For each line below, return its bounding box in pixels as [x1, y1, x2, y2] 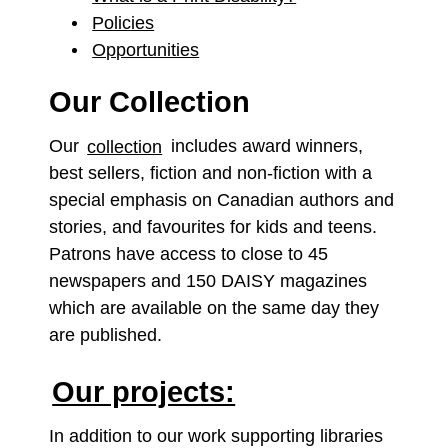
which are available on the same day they [48, 298, 379, 319]
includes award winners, [165, 136, 363, 157]
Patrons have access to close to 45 [48, 244, 328, 265]
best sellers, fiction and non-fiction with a [48, 163, 372, 184]
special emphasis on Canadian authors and [48, 190, 394, 211]
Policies [92, 12, 155, 33]
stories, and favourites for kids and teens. [48, 217, 377, 238]
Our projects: [52, 375, 236, 408]
